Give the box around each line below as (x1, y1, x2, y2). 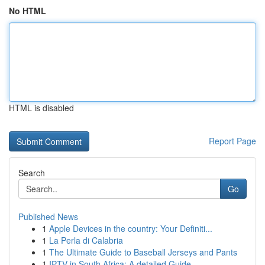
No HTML (9, 5, 46, 17)
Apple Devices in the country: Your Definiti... (49, 222, 212, 234)
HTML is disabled (9, 102, 74, 114)
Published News (18, 211, 78, 222)
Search (18, 167, 45, 179)
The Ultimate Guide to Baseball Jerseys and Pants (49, 246, 237, 258)
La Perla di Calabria (49, 234, 123, 246)
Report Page (209, 135, 256, 147)
